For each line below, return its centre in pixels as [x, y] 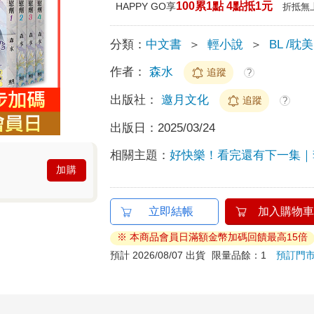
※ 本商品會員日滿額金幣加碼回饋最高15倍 [213, 237]
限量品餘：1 [244, 255]
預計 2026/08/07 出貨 [158, 255]
